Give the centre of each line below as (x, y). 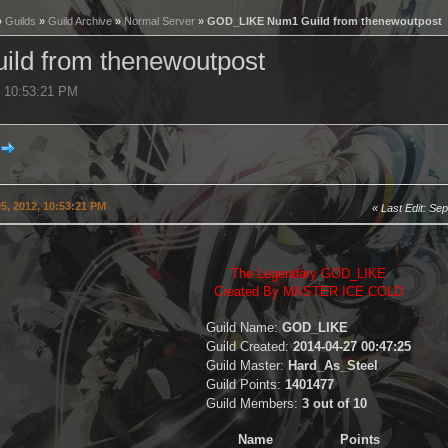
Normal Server (159, 21)
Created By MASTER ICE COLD (308, 292)
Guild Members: (254, 404)
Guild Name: (244, 328)
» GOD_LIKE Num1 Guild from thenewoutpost (318, 21)
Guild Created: (249, 347)
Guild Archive (80, 21)
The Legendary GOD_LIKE (308, 274)
